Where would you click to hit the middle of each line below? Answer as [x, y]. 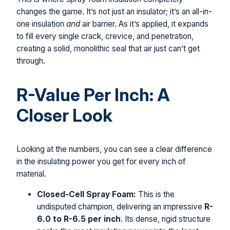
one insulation [41, 24]
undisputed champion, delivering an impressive [121, 206]
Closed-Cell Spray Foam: [87, 194]
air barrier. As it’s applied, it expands [144, 24]
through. [31, 61]
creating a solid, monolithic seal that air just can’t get [108, 49]
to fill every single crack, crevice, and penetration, [105, 36]
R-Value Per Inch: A [93, 95]
